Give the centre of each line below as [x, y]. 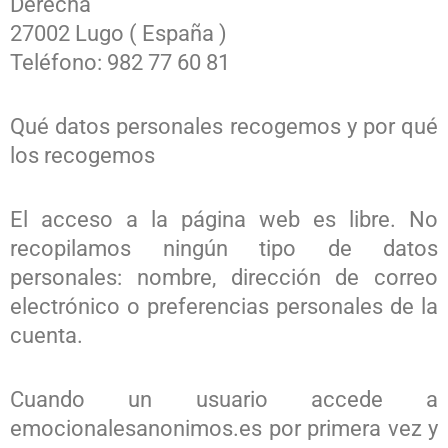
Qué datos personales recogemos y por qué [224, 127]
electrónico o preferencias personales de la [224, 307]
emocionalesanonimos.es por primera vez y [224, 429]
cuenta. [46, 336]
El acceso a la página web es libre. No [224, 220]
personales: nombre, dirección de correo [224, 278]
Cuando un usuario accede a [224, 400]
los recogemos [82, 156]
